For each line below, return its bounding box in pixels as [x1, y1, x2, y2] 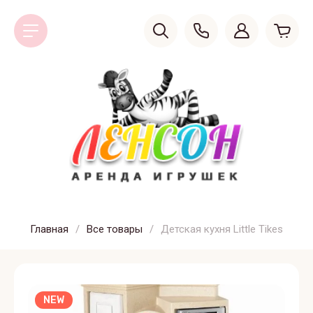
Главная [30, 222, 68, 235]
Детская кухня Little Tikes [161, 222, 283, 235]
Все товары [87, 222, 143, 235]
